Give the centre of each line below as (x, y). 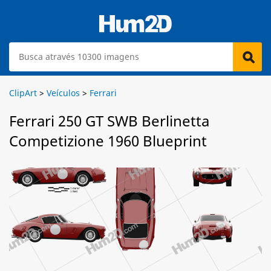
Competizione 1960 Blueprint (108, 141)
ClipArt (23, 93)
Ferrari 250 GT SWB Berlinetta (109, 121)
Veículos (63, 93)
